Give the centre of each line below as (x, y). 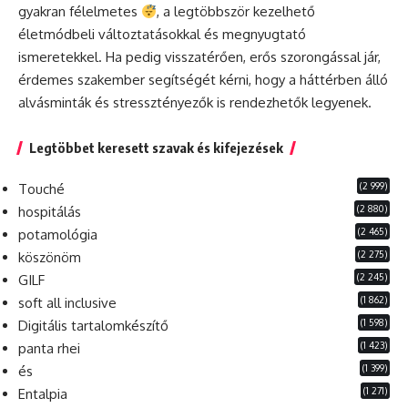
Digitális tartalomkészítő (93, 326)
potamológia (58, 235)
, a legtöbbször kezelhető (236, 12)
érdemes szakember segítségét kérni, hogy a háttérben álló (203, 80)
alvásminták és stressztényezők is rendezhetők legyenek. (195, 103)
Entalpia (43, 394)
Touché (41, 189)
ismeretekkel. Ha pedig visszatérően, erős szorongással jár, (199, 57)
